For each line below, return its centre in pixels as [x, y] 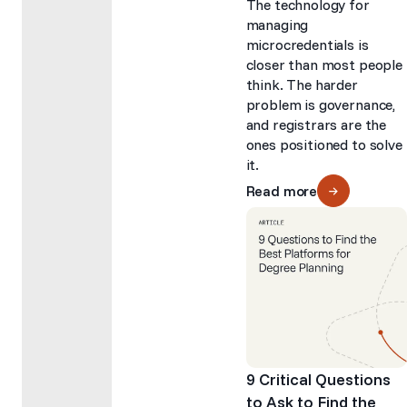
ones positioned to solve [324, 144]
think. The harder [302, 84]
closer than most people [324, 64]
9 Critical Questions [318, 379]
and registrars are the [316, 124]
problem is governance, [321, 104]
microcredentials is [307, 44]
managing [277, 24]
